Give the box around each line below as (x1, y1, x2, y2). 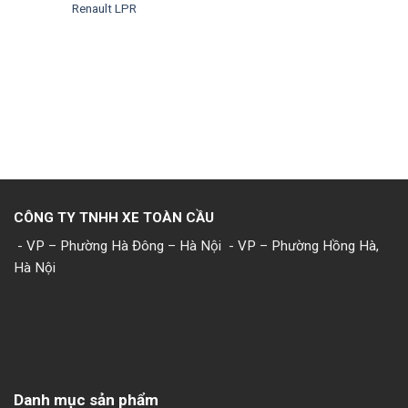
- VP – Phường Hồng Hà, (225, 238, 379, 255)
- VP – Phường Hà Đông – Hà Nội (14, 238, 225, 255)
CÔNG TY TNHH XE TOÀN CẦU (14, 209, 214, 226)
